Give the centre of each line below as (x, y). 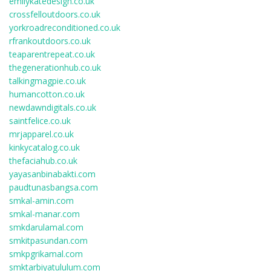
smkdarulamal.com (46, 227)
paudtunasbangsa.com (54, 187)
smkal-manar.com (44, 214)
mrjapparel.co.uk (41, 134)
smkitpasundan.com (48, 240)
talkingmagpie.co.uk (47, 81)
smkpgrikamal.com (46, 254)
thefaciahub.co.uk (43, 161)
